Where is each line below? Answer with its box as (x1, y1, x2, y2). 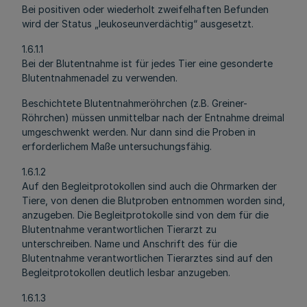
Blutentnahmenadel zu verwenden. (22, 72, 177, 84)
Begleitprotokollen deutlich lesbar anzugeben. (22, 267, 230, 278)
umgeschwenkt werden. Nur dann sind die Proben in (22, 126, 256, 138)
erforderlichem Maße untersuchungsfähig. (22, 140, 212, 152)
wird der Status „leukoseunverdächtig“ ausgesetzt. (22, 18, 254, 29)
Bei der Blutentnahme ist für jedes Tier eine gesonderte (22, 58, 273, 69)
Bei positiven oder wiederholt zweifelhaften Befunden (22, 3, 269, 15)
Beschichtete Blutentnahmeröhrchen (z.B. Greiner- (22, 97, 247, 109)
